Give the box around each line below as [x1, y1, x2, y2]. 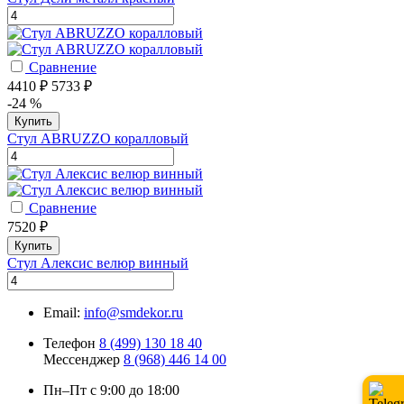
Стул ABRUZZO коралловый [7, 130, 188, 146]
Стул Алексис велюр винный [7, 254, 188, 271]
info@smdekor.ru [84, 304, 183, 320]
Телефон [43, 335, 99, 351]
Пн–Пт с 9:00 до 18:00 [43, 381, 179, 398]
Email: [43, 304, 80, 320]
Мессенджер [43, 351, 124, 367]
